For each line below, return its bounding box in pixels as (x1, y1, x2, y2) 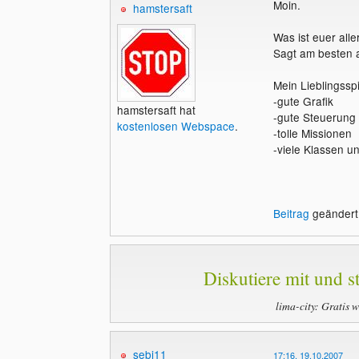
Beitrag (272, 204, 309, 221)
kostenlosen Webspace (116, 117, 235, 134)
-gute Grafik (272, 92, 333, 109)
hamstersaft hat (116, 101, 196, 118)
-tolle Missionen (272, 124, 352, 141)
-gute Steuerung (272, 108, 356, 125)
